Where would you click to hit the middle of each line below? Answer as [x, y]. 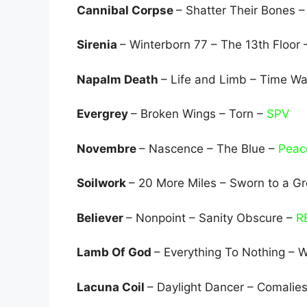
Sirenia [98, 45]
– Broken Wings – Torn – [199, 114]
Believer [101, 218]
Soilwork [103, 183]
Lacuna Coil [112, 287]
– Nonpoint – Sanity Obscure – [211, 218]
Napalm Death [119, 79]
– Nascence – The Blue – [209, 148]
